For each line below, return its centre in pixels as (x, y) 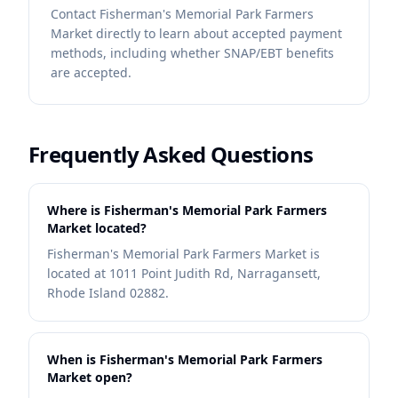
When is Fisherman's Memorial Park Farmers (185, 359)
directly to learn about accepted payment (217, 33)
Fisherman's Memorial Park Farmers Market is (183, 254)
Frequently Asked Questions (171, 154)
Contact (75, 14)
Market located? (97, 228)
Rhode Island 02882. (108, 293)
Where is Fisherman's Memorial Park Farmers (187, 210)
